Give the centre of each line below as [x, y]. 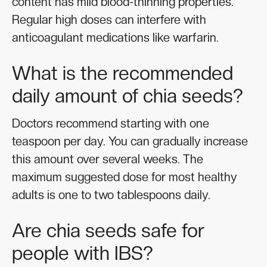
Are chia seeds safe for [108, 231]
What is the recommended [122, 74]
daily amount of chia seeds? [128, 96]
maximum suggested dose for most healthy [125, 177]
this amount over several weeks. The [108, 159]
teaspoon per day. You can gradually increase [130, 142]
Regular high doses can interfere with [109, 20]
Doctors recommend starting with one [111, 124]
